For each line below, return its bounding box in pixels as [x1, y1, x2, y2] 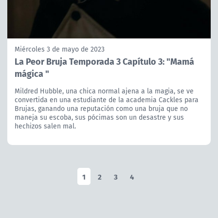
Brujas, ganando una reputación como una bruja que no [15, 103, 188, 113]
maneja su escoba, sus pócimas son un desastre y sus [15, 112, 184, 122]
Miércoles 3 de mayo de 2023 [15, 44, 105, 54]
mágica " [15, 66, 49, 80]
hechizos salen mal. [15, 121, 76, 131]
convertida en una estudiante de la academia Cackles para [15, 94, 199, 105]
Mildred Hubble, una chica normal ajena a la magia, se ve [15, 86, 194, 96]
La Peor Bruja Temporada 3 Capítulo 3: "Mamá [15, 54, 194, 68]
